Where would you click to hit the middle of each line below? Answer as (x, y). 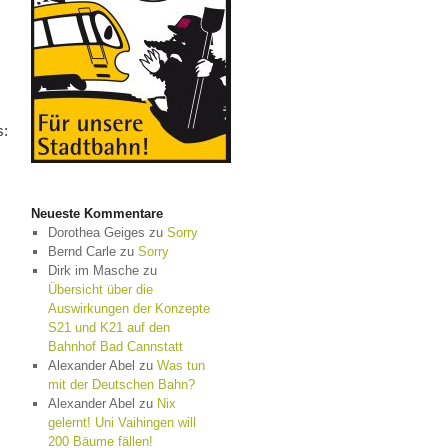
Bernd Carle (81, 251)
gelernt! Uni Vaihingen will (121, 422)
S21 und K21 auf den (108, 327)
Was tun (180, 365)
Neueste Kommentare (97, 213)
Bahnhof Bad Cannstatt (115, 346)
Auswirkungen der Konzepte (128, 308)
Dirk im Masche (93, 270)
